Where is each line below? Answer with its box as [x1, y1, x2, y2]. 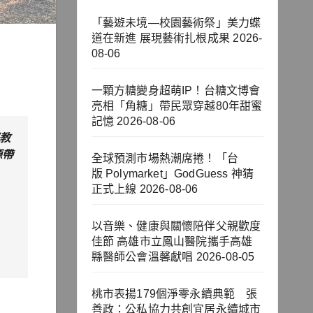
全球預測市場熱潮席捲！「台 [91, 152, 239, 165]
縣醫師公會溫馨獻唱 [91, 251, 194, 263]
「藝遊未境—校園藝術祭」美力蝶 [91, 17, 261, 29]
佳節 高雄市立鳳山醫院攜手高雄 [91, 235, 253, 248]
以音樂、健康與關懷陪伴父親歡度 [91, 220, 261, 233]
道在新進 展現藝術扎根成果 [91, 32, 231, 45]
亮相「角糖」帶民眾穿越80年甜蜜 [91, 100, 263, 112]
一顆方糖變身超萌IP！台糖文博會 [91, 85, 261, 97]
